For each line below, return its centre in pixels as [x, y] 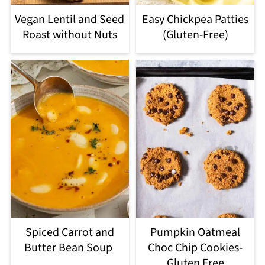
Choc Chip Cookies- [195, 248]
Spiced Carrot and [70, 232]
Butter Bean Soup [70, 248]
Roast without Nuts [70, 35]
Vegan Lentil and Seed [70, 19]
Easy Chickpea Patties [195, 19]
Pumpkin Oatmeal [195, 232]
